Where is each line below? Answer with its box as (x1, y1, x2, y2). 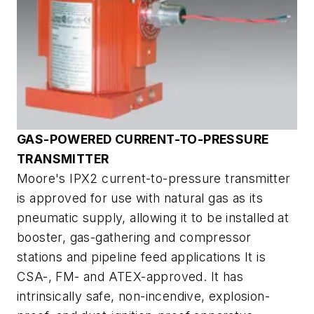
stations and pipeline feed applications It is (17, 250, 266, 264)
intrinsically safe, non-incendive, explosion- (17, 289, 270, 303)
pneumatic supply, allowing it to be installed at (17, 210, 289, 225)
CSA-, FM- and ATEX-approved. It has (17, 269, 243, 284)
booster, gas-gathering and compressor (17, 230, 252, 245)
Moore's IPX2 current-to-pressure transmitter (17, 171, 291, 186)
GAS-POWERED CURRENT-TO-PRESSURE (17, 132, 269, 146)
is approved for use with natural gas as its (17, 191, 264, 205)
